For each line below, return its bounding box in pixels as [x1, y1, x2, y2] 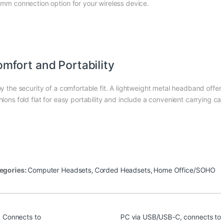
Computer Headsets [28, 165, 91, 174]
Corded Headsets [94, 165, 150, 174]
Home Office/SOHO [153, 165, 216, 174]
